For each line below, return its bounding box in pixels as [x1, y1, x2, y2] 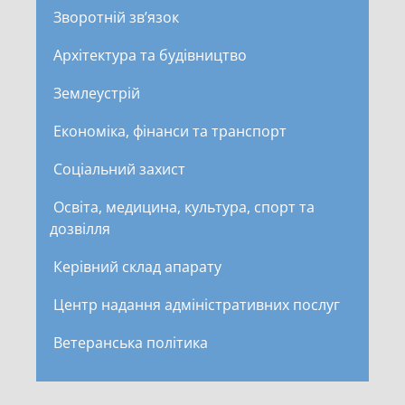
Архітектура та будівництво [53, 44, 247, 65]
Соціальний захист [53, 158, 185, 179]
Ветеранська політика [53, 332, 208, 353]
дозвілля [50, 218, 110, 239]
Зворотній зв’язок [53, 6, 179, 27]
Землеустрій [53, 82, 140, 103]
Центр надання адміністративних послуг [53, 294, 340, 315]
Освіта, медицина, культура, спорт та [53, 196, 315, 217]
